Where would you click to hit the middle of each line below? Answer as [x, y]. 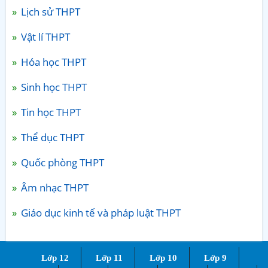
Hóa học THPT [52, 62]
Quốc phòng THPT [61, 162]
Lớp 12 [55, 258]
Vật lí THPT [44, 36]
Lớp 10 [163, 258]
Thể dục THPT [51, 137]
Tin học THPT [50, 112]
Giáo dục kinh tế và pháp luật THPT [100, 212]
